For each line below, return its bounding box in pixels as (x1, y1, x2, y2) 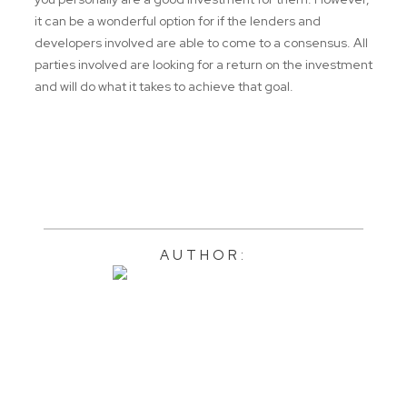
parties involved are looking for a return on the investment (35, 56, 372, 73)
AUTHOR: (160, 246, 247, 264)
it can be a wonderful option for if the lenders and (35, 13, 321, 29)
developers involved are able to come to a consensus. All (35, 35, 368, 51)
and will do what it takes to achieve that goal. (35, 78, 293, 94)
